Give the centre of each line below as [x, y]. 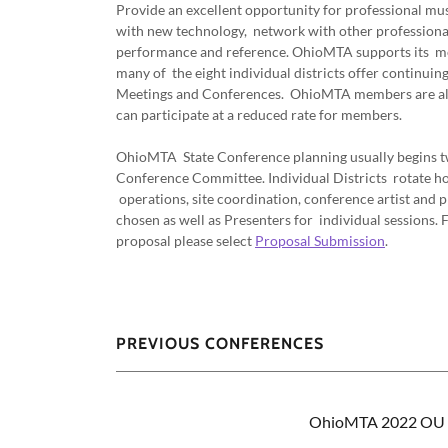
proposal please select [185, 240]
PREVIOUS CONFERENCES [220, 343]
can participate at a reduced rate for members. [260, 114]
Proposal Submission [320, 240]
